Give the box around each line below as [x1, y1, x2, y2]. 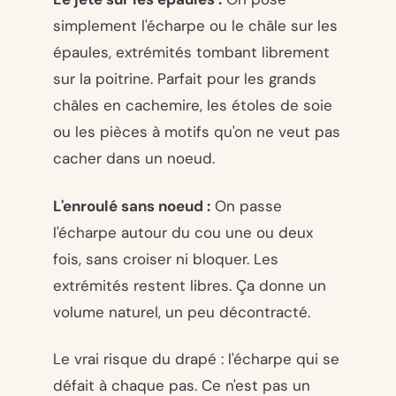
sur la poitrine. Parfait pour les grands [53, 68, 316, 88]
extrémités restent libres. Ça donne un [53, 275, 326, 295]
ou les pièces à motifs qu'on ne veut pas [53, 121, 340, 141]
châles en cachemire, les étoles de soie [53, 95, 332, 115]
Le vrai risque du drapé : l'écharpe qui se [53, 349, 339, 369]
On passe [210, 195, 282, 216]
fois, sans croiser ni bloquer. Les [53, 248, 278, 269]
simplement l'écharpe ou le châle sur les [53, 15, 338, 35]
